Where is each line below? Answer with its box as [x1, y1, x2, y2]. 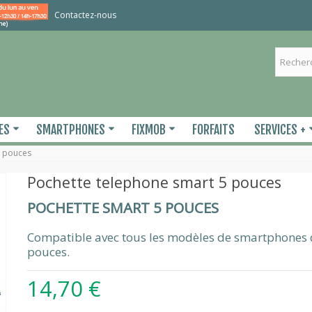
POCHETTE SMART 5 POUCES [26, 197, 219, 217]
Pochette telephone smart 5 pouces [26, 171, 281, 192]
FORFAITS [192, 122, 235, 138]
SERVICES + [254, 122, 306, 138]
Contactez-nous [54, 9, 116, 21]
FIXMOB [132, 122, 166, 138]
